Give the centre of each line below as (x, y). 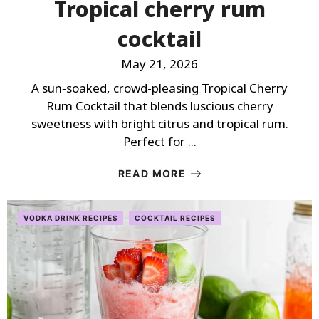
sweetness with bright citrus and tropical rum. (159, 124)
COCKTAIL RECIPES (175, 218)
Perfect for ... (159, 141)
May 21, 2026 (159, 64)
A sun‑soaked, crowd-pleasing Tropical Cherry (159, 88)
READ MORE (152, 173)
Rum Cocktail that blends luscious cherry (159, 106)
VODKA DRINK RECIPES (71, 218)
